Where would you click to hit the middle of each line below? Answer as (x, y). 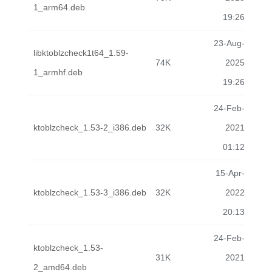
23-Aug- (229, 43)
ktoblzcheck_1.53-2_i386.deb (90, 127)
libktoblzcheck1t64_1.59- (81, 53)
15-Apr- (230, 173)
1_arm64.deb (59, 7)
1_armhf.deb (58, 72)
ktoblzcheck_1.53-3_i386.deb (90, 192)
